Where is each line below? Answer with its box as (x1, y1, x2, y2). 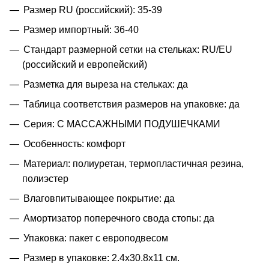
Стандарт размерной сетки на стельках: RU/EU (23, 44, 232, 55)
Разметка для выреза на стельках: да (23, 79, 188, 89)
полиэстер (22, 173, 68, 184)
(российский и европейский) (22, 59, 147, 70)
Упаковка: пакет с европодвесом (23, 232, 168, 243)
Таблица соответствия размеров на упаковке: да (23, 98, 240, 109)
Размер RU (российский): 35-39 (23, 4, 162, 15)
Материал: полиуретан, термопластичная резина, (23, 158, 244, 169)
